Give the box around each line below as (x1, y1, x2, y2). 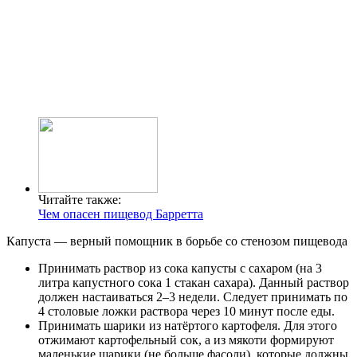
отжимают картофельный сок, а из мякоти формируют (38, 332, 334, 347)
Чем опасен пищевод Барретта (38, 206, 203, 221)
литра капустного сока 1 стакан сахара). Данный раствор (38, 275, 349, 289)
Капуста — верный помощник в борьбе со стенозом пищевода (6, 233, 347, 248)
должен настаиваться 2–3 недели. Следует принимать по (38, 289, 347, 304)
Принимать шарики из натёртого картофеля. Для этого (38, 318, 337, 332)
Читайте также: (38, 192, 121, 206)
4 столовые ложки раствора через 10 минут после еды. (38, 304, 335, 318)
